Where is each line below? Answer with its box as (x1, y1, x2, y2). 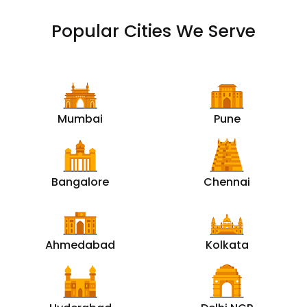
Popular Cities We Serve (51, 19, 256, 43)
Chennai (204, 173, 250, 190)
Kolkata (205, 236, 249, 253)
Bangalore (51, 173, 109, 190)
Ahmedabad (45, 236, 115, 253)
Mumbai (58, 110, 103, 127)
